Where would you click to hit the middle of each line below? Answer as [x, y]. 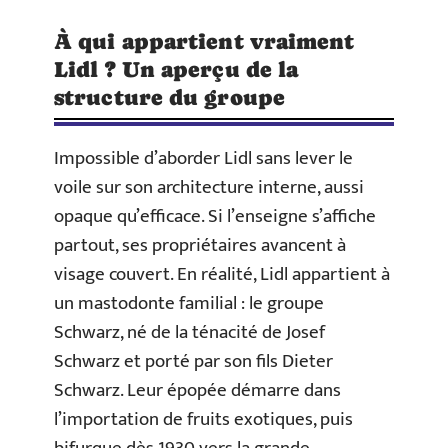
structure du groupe [169, 97]
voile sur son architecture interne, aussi [209, 187]
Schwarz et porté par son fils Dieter [193, 361]
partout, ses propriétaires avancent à [200, 245]
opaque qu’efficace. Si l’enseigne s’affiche [215, 216]
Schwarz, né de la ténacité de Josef [189, 332]
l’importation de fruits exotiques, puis [203, 419]
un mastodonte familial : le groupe [189, 303]
